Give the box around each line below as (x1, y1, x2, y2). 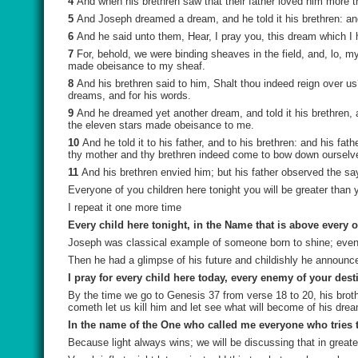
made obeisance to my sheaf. (68, 60, 205, 72)
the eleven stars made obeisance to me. (68, 119, 254, 131)
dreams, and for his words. (68, 89, 191, 101)
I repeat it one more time (68, 201, 181, 213)
